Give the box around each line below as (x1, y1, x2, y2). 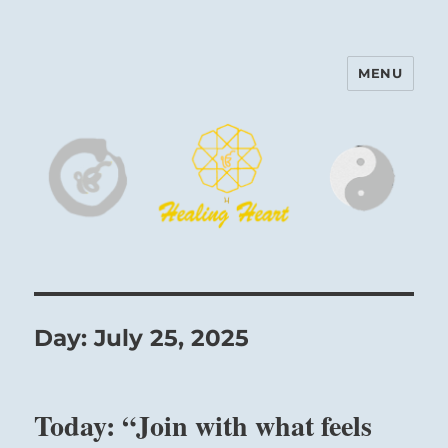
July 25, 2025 (94, 324, 250, 353)
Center (34, 101, 118, 130)
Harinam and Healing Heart (34, 73, 368, 102)
